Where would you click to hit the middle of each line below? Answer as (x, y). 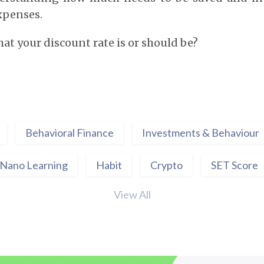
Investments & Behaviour (201, 133)
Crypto (166, 165)
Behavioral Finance (70, 133)
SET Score (235, 165)
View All (132, 194)
